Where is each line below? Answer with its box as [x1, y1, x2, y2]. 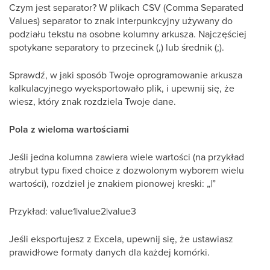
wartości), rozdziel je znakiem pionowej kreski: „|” [9, 177, 216, 190]
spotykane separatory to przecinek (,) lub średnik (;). [9, 40, 224, 54]
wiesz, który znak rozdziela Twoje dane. [9, 95, 176, 108]
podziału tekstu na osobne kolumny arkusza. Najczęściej [9, 27, 246, 40]
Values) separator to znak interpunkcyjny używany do [9, 14, 233, 27]
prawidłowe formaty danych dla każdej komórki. [9, 245, 210, 259]
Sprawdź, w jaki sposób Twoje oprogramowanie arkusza [9, 68, 242, 81]
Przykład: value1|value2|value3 [9, 204, 136, 218]
